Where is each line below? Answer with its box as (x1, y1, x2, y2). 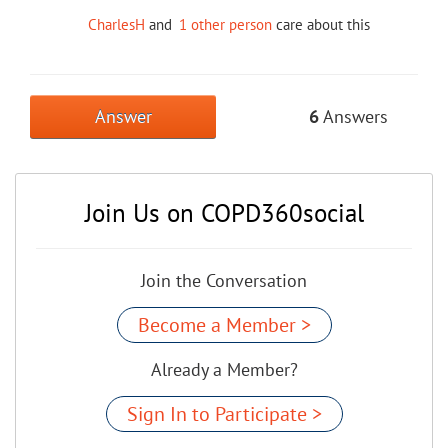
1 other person (179, 15, 272, 35)
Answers (319, 105, 388, 129)
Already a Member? (150, 358, 298, 382)
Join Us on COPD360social (84, 197, 364, 230)
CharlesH (88, 15, 145, 35)
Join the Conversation (141, 269, 307, 293)
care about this (272, 15, 370, 35)
